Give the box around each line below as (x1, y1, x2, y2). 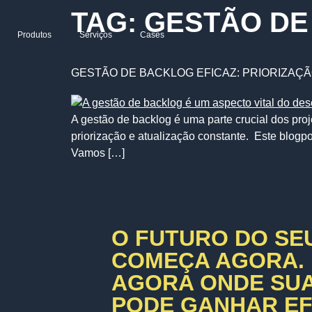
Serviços (79, 30, 112, 40)
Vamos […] (71, 147, 125, 159)
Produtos (17, 30, 52, 40)
